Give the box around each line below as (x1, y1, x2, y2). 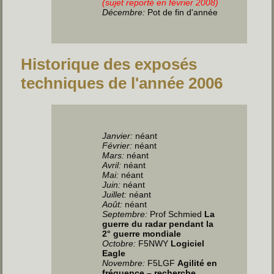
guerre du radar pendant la (102, 218, 214, 229)
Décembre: (102, 7, 146, 17)
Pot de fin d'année (145, 7, 218, 17)
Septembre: (102, 209, 148, 219)
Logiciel (171, 238, 205, 248)
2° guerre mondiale (102, 228, 182, 239)
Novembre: (102, 257, 146, 268)
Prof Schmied (147, 209, 205, 219)
